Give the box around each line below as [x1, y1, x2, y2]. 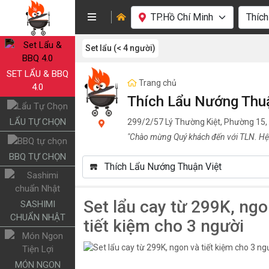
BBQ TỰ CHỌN [9, 151, 66, 163]
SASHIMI [20, 199, 55, 210]
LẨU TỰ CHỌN [9, 116, 66, 128]
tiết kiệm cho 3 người [83, 216, 244, 236]
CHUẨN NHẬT [10, 212, 65, 223]
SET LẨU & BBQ [7, 68, 68, 79]
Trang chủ [139, 78, 177, 88]
